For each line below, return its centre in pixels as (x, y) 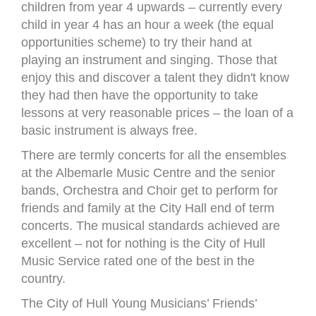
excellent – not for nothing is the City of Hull (143, 243)
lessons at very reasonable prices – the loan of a (157, 113)
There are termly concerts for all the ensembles (154, 155)
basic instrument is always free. (109, 130)
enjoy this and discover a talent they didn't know (155, 78)
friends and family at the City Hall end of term (148, 208)
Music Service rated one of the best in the (138, 261)
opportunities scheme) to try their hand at (136, 42)
